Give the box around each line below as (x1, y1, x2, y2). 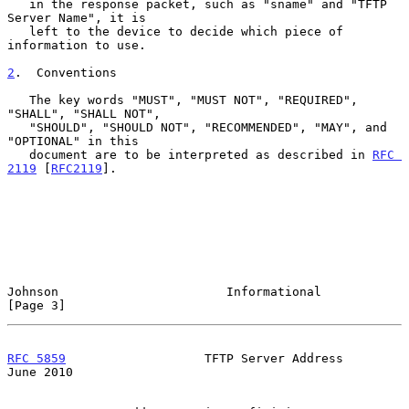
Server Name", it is (7, 10, 146, 25)
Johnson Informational (7, 284, 321, 299)
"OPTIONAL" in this (7, 133, 139, 148)
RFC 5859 (7, 351, 66, 365)
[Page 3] (7, 298, 66, 312)
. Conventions (15, 65, 117, 79)
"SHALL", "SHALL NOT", (7, 106, 161, 121)
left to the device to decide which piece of (7, 24, 29, 38)
